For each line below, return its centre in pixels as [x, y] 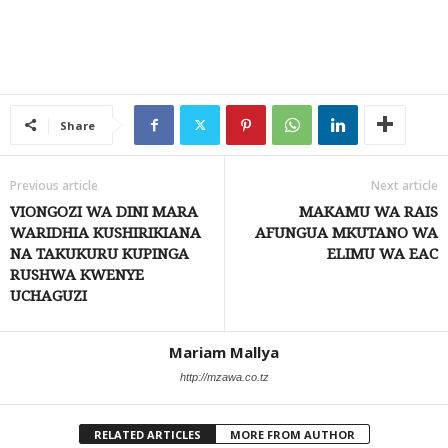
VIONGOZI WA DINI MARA [104, 211]
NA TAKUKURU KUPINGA [99, 253]
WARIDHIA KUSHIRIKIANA [105, 232]
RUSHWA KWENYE [77, 274]
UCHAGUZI [48, 295]
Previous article [54, 185]
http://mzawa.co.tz [224, 376]
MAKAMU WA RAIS [368, 211]
